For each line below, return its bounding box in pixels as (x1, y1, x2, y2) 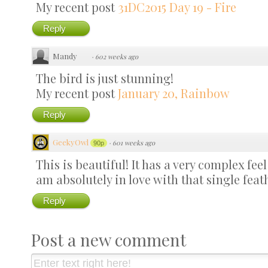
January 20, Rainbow (118, 84, 230, 101)
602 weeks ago (95, 51, 138, 61)
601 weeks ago (112, 138, 155, 147)
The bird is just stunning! (36, 69, 173, 86)
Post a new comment (31, 229, 186, 251)
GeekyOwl (53, 136, 89, 147)
